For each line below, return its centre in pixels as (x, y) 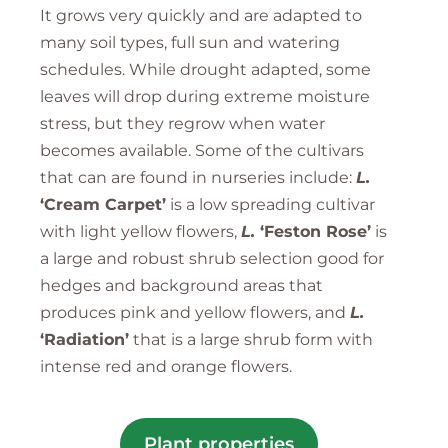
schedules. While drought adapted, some (205, 69)
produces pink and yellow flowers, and (195, 312)
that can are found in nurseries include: (198, 177)
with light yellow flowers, (140, 231)
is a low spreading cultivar (270, 204)
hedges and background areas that (181, 285)
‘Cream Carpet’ (103, 204)
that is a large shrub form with (251, 339)
